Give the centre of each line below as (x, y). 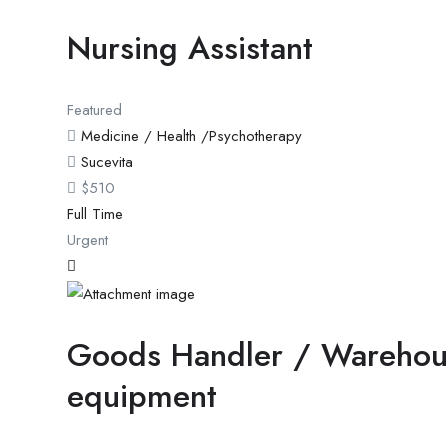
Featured (94, 110)
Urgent (87, 240)
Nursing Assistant (190, 48)
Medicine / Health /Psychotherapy (191, 136)
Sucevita (107, 162)
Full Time (95, 214)
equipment (142, 395)
